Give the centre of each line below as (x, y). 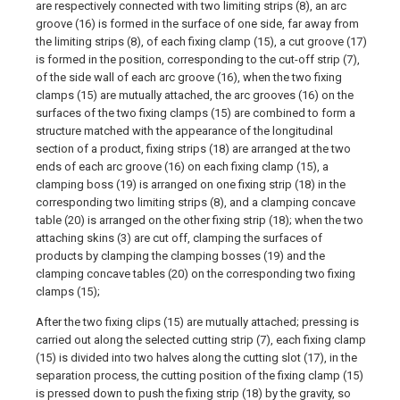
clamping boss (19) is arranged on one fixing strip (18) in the (191, 184)
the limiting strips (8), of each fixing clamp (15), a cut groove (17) (201, 42)
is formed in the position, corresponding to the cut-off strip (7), (198, 59)
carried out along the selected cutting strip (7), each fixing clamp (201, 340)
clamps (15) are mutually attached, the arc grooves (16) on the (195, 95)
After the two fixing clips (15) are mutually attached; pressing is (197, 322)
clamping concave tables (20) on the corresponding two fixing (196, 274)
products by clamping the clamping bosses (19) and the (180, 256)
